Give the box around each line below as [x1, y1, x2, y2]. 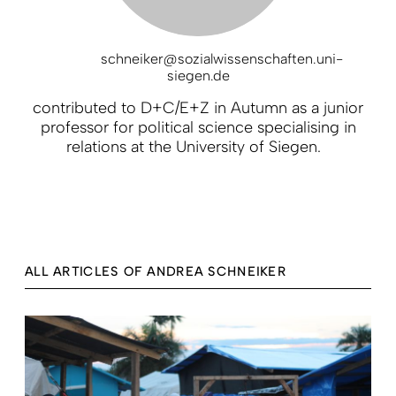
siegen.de [166, 66, 230, 84]
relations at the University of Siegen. [66, 136, 330, 156]
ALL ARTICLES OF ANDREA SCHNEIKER [25, 263, 286, 279]
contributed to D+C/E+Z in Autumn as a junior [33, 97, 363, 118]
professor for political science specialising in [40, 117, 356, 137]
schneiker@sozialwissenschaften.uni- [100, 49, 343, 67]
